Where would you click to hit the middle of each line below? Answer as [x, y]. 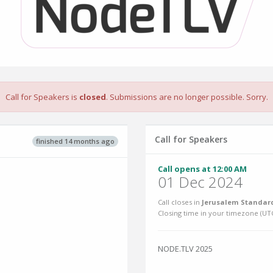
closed [92, 97]
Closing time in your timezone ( [210, 213]
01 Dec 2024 [200, 182]
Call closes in [180, 202]
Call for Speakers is [42, 97]
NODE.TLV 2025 [185, 249]
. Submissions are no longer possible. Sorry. [187, 97]
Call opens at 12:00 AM [202, 169]
